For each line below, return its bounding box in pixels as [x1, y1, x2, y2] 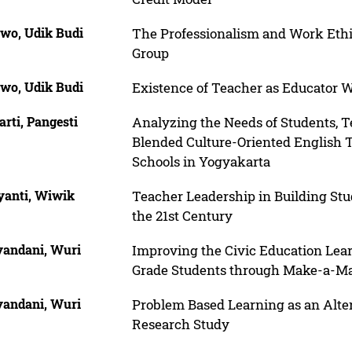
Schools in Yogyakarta [131, 152, 270, 170]
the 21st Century [131, 206, 233, 225]
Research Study [131, 314, 229, 333]
